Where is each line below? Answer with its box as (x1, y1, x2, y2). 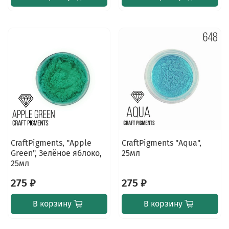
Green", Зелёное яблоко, (10, 148, 102, 158)
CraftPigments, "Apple (10, 138, 91, 148)
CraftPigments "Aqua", (121, 138, 201, 148)
